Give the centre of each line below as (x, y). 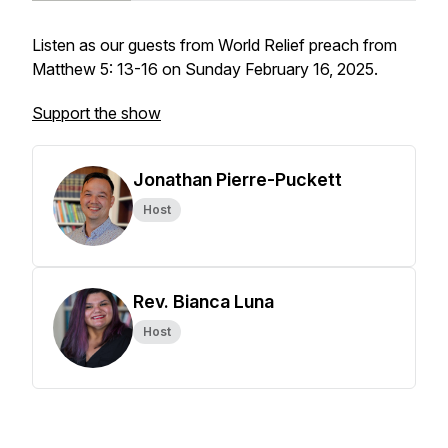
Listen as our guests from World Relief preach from (214, 45)
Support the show (96, 113)
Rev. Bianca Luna (203, 301)
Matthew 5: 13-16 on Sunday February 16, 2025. (205, 69)
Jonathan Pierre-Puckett (237, 179)
